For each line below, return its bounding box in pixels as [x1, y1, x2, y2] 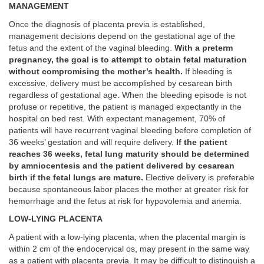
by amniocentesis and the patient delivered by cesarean [9, 161, 235, 170]
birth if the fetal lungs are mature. [9, 173, 143, 182]
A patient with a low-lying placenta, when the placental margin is [9, 232, 246, 242]
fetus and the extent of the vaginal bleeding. [9, 43, 174, 52]
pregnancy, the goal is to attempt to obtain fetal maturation [9, 55, 247, 64]
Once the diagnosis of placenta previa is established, [9, 19, 205, 29]
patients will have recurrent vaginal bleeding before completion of [9, 126, 251, 135]
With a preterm [174, 43, 233, 52]
